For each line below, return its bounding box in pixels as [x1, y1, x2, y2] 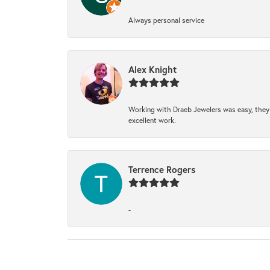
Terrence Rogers [128, 163, 195, 175]
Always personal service [128, 14, 204, 25]
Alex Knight [128, 63, 177, 75]
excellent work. [128, 115, 176, 125]
